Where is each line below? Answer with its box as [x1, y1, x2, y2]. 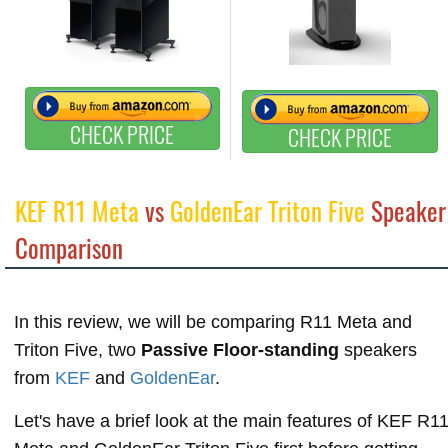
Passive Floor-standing [141, 339, 339, 360]
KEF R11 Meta [15, 191, 139, 229]
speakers [339, 339, 417, 360]
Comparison [15, 228, 123, 266]
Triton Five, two [14, 339, 141, 360]
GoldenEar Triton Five [170, 191, 365, 229]
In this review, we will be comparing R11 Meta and [14, 311, 412, 332]
